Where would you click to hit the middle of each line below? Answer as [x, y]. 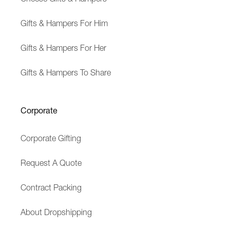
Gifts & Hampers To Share [66, 73]
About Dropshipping [56, 212]
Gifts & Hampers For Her [63, 48]
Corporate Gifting [51, 138]
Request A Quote [51, 163]
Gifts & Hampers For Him [64, 23]
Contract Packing [51, 188]
